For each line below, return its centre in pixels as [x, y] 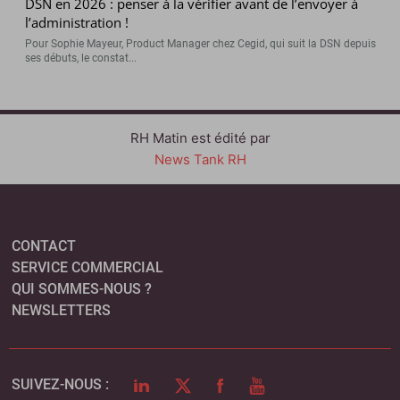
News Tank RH [200, 160]
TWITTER [203, 384]
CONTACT [44, 246]
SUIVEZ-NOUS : [61, 385]
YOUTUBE [279, 384]
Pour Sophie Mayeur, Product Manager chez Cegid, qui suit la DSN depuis [201, 44]
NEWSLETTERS [62, 311]
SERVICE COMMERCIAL [88, 268]
